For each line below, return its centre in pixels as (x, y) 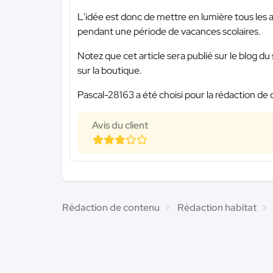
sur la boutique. (110, 70)
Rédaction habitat (217, 207)
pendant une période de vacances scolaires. (169, 31)
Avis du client (120, 125)
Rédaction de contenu (111, 207)
